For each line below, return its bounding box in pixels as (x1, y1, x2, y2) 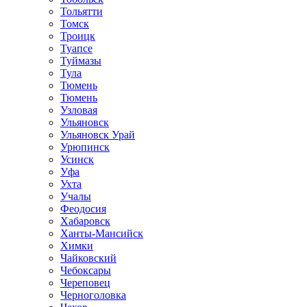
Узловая (60, 104, 97, 116)
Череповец (60, 277, 110, 288)
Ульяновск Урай (60, 129, 135, 140)
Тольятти (60, 5, 103, 17)
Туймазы (60, 55, 101, 66)
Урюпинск (60, 141, 110, 153)
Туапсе (60, 42, 93, 54)
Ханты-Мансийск (60, 228, 143, 239)
